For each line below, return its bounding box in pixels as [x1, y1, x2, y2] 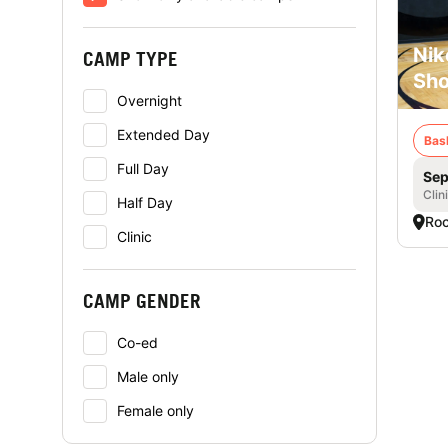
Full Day [117, 160, 169, 177]
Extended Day [117, 126, 210, 143]
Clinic [117, 228, 152, 245]
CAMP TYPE [83, 47, 178, 70]
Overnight [117, 92, 182, 109]
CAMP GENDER [83, 289, 201, 312]
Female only [117, 402, 194, 419]
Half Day [117, 194, 173, 211]
